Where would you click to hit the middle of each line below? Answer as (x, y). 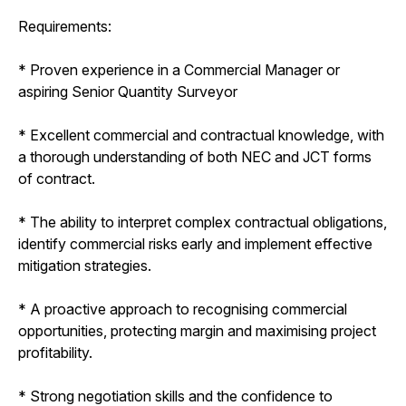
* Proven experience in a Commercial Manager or (179, 69)
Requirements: (65, 26)
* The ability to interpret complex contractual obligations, (203, 222)
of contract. (57, 178)
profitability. (55, 352)
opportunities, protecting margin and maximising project (197, 330)
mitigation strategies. (85, 265)
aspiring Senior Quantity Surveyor (128, 91)
